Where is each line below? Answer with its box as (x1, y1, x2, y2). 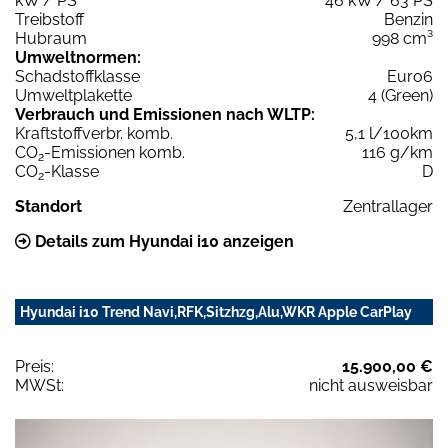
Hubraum (15, 28, 87, 48)
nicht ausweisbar (309, 375, 433, 395)
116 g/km (362, 142, 433, 162)
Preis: (15, 356, 54, 376)
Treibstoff (15, 9, 84, 29)
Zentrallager (343, 196, 433, 216)
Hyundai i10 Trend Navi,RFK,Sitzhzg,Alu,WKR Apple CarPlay (20, 303, 412, 320)
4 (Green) (368, 85, 433, 105)
